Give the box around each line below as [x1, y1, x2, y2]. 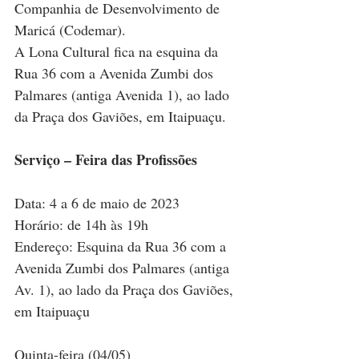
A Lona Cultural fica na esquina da [14, 42, 222, 62]
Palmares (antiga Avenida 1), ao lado [14, 85, 233, 105]
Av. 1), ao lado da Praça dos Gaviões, [14, 280, 237, 300]
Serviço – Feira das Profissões [14, 149, 197, 171]
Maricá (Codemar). [14, 20, 130, 40]
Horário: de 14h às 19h [14, 215, 148, 235]
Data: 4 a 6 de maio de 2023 [14, 193, 179, 213]
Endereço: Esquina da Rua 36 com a [14, 236, 230, 256]
